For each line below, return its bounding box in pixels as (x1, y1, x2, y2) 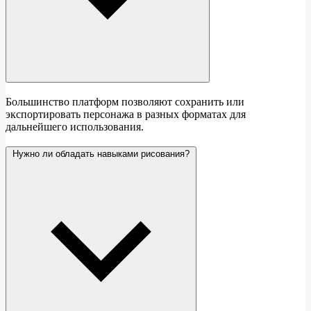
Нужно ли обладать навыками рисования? (12, 148, 190, 159)
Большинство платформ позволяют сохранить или (6, 96, 244, 108)
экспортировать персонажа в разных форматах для (6, 108, 246, 121)
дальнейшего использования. (6, 121, 144, 133)
